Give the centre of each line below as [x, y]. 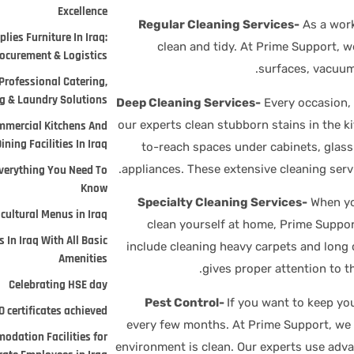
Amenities [83, 258]
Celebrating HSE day [58, 284]
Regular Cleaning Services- [219, 25]
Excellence [83, 11]
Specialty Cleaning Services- [222, 203]
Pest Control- [186, 302]
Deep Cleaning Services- [188, 102]
